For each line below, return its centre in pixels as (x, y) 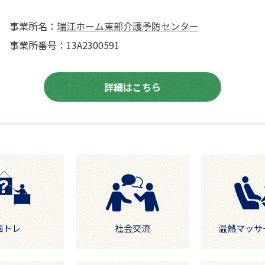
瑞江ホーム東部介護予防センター (127, 26)
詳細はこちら (132, 87)
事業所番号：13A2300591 (64, 45)
